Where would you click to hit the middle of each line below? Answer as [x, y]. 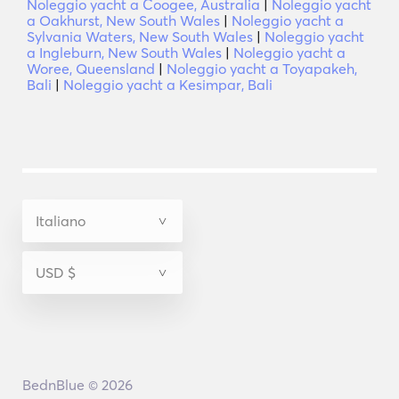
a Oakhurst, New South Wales [123, 20]
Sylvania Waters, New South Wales [140, 37]
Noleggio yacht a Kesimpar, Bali [168, 85]
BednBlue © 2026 [77, 385]
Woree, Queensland [91, 69]
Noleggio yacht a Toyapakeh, [262, 69]
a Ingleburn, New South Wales [124, 53]
